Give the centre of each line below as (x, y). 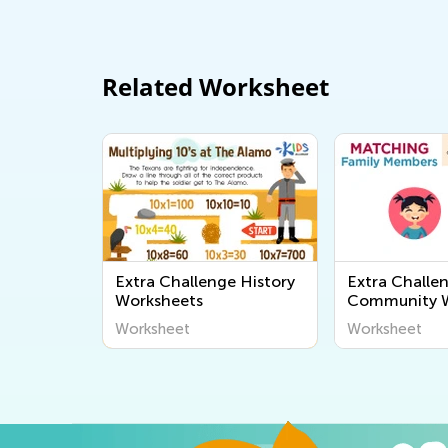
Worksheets (159, 300)
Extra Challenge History (205, 281)
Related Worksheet (215, 86)
